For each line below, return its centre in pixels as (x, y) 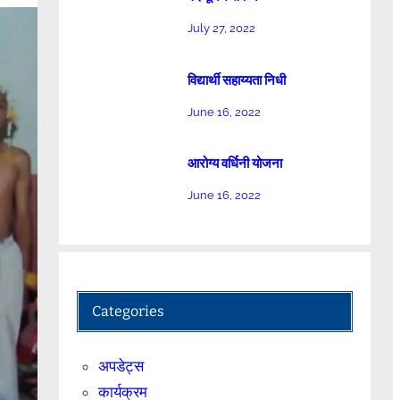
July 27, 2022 (221, 29)
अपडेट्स (121, 367)
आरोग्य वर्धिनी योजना (234, 164)
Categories (129, 312)
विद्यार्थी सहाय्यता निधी (236, 80)
